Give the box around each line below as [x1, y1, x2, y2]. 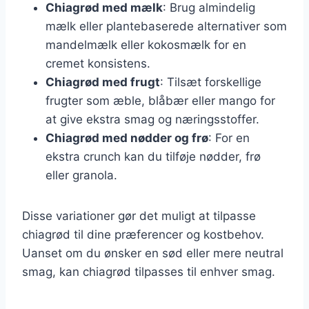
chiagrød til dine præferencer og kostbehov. [22, 227, 264, 241]
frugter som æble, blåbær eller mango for [46, 93, 275, 108]
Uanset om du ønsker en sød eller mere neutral [22, 246, 283, 260]
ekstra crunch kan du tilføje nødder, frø [46, 149, 261, 163]
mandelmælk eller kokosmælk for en [46, 37, 246, 52]
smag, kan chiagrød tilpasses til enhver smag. [22, 264, 275, 279]
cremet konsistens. [46, 56, 150, 70]
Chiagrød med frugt [46, 74, 160, 89]
